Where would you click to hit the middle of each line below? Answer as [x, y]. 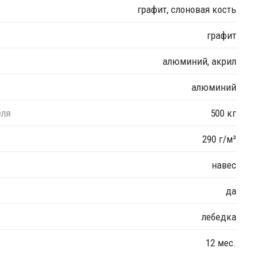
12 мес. [221, 242]
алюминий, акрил [199, 61]
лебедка [219, 217]
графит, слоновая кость [187, 9]
